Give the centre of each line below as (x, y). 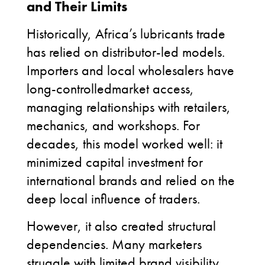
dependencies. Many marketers (114, 244)
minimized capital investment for (115, 162)
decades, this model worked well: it (125, 143)
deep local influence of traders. (113, 198)
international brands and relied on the (131, 180)
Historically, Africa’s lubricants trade (126, 33)
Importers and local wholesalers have (130, 70)
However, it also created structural (121, 226)
